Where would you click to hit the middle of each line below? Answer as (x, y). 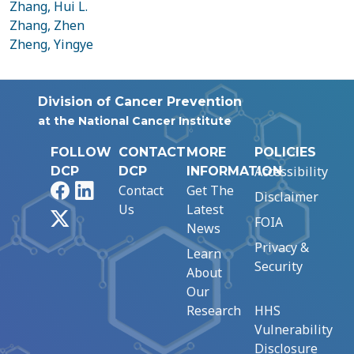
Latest (205, 209)
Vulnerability (294, 330)
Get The (210, 190)
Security (279, 266)
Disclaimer (286, 197)
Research (214, 311)
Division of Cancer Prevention (140, 102)
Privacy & (282, 247)
